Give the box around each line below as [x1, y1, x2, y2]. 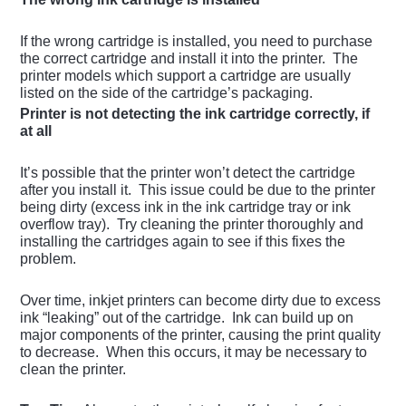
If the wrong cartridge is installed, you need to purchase [20, 34, 373, 50]
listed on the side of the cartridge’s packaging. [20, 85, 314, 101]
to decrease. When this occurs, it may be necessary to [20, 344, 368, 361]
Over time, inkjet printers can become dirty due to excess [20, 293, 382, 309]
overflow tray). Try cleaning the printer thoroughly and [20, 217, 364, 233]
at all [20, 123, 53, 140]
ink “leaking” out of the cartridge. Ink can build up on [20, 310, 354, 326]
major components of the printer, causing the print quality [20, 327, 382, 343]
